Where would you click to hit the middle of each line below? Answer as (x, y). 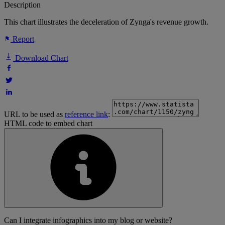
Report (22, 39)
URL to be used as (34, 115)
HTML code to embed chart (48, 124)
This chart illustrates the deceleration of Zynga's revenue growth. (106, 22)
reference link (86, 115)
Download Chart (41, 58)
